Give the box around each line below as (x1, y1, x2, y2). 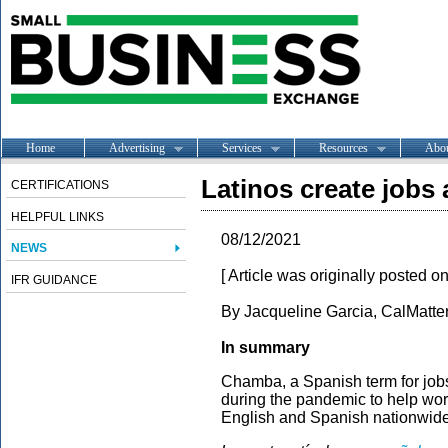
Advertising (109, 140, 165, 155)
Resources (319, 140, 368, 155)
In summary (221, 339, 310, 356)
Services (222, 140, 262, 155)
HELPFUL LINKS (11, 210, 104, 224)
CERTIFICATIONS (11, 178, 109, 192)
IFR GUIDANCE (11, 273, 97, 287)
